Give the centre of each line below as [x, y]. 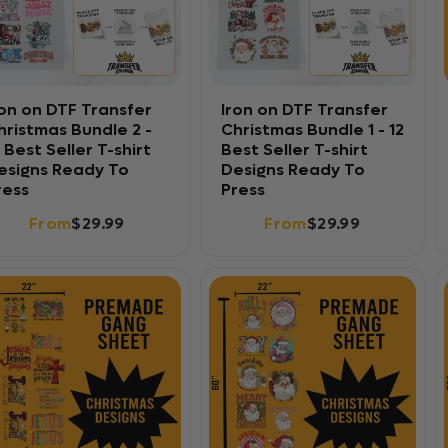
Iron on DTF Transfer [304, 109]
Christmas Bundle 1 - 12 [312, 129]
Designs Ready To [292, 169]
